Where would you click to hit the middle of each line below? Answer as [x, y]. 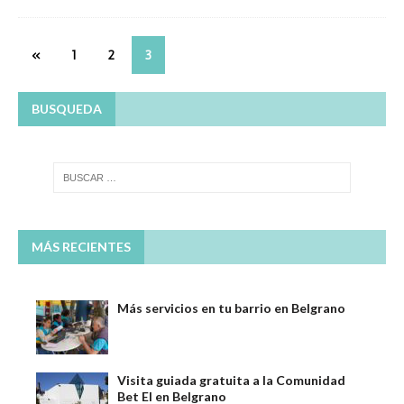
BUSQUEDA [67, 108]
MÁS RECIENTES [81, 246]
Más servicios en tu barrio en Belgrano [231, 308]
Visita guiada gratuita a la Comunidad [231, 380]
